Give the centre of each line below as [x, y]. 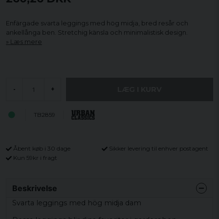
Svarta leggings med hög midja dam [77, 203]
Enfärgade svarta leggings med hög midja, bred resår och [97, 23]
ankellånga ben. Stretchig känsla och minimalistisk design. [97, 33]
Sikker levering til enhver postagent [159, 148]
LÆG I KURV [140, 89]
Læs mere [26, 42]
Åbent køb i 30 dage [42, 148]
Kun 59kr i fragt [35, 157]
